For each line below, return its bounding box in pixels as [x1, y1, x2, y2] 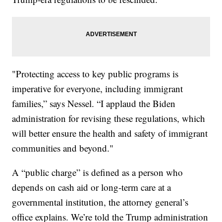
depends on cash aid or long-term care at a [12, 181, 171, 194]
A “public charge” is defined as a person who [12, 166, 183, 179]
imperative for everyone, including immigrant [12, 82, 183, 95]
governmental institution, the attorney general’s [12, 196, 189, 209]
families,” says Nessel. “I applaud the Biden [12, 97, 176, 110]
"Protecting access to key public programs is [12, 67, 179, 80]
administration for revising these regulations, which [12, 112, 206, 125]
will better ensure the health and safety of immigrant [12, 127, 208, 140]
